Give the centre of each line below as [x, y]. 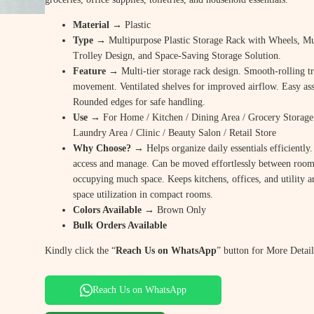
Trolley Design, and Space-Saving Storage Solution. [177, 55]
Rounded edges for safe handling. [139, 102]
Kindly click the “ [80, 250]
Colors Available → [115, 210]
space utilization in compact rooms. [143, 194]
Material [91, 25]
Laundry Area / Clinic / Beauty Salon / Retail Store [175, 132]
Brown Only [182, 210]
